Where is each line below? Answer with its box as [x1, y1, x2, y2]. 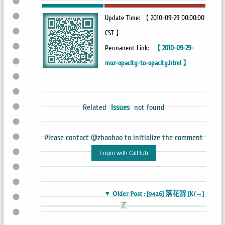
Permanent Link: [104, 44, 151, 52]
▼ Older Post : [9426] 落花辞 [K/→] [104, 190, 204, 197]
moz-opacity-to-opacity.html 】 [104, 59, 190, 67]
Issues [110, 102, 130, 112]
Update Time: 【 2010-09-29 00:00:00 [104, 14, 204, 22]
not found [132, 102, 165, 112]
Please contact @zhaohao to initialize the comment [44, 133, 203, 142]
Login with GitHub [99, 149, 148, 157]
